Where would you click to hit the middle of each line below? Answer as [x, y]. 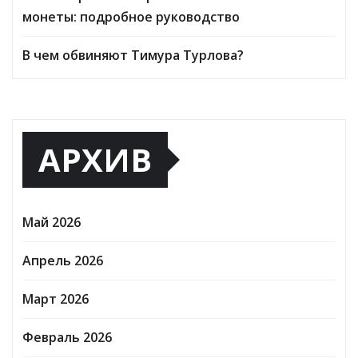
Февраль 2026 [67, 337]
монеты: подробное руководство [131, 16]
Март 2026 [56, 298]
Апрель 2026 [63, 260]
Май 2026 [52, 222]
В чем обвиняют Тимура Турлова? [133, 55]
